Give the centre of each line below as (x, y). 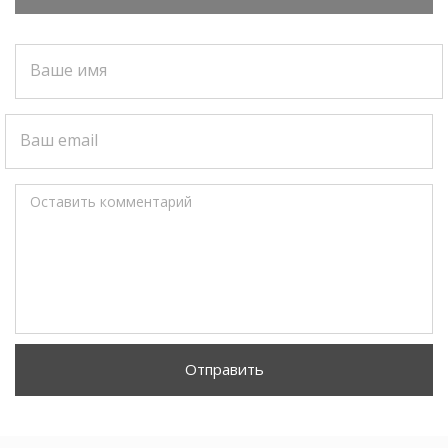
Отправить (224, 368)
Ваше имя (68, 69)
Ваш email (59, 139)
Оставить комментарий (111, 201)
